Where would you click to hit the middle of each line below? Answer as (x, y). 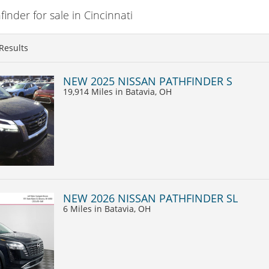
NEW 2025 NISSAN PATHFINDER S (148, 81)
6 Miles (79, 208)
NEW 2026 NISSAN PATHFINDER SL (150, 198)
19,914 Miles (89, 91)
